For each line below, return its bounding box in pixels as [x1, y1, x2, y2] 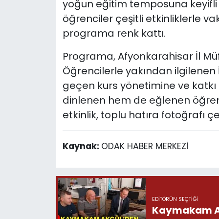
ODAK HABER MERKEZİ [101, 140, 188, 153]
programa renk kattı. [62, 26, 166, 41]
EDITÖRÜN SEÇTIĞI [152, 195, 198, 203]
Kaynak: [62, 140, 101, 153]
